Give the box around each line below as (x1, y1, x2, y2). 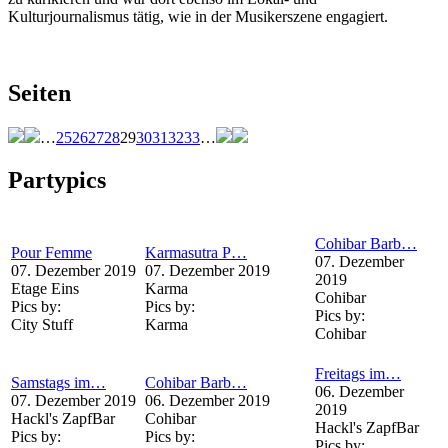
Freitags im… (315, 364, 401, 382)
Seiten (8, 79, 71, 106)
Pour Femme (11, 243, 92, 261)
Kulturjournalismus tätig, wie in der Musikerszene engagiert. (8, 8, 388, 26)
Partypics (8, 166, 106, 193)
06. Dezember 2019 (145, 391, 270, 409)
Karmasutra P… (145, 243, 247, 261)
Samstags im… (11, 373, 106, 391)
